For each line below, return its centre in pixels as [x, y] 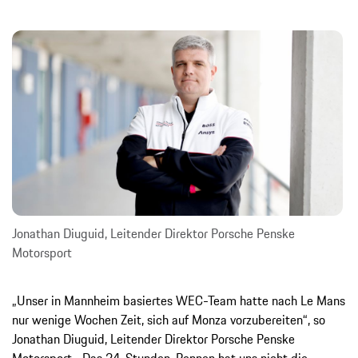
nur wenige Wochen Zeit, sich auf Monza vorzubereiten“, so [169, 320]
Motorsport [42, 253]
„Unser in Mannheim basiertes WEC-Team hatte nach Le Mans [179, 301]
